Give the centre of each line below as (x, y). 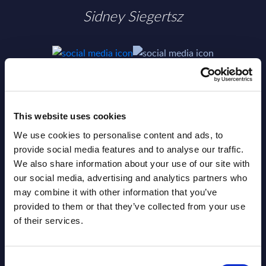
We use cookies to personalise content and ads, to (118, 135)
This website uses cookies (70, 116)
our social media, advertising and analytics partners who (130, 178)
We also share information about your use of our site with (132, 163)
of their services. (48, 220)
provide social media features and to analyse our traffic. (129, 149)
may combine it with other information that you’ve (115, 192)
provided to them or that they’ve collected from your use (129, 206)
